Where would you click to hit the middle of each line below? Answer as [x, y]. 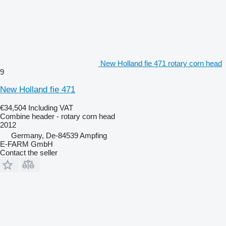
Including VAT [51, 107]
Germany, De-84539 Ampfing [59, 135]
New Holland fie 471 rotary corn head [161, 63]
